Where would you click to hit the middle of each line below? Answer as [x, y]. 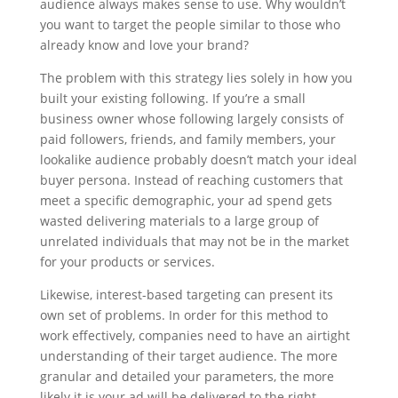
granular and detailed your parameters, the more [187, 377]
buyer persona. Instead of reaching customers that [191, 180]
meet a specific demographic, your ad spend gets [186, 201]
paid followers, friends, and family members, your [187, 139]
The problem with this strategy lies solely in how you [196, 78]
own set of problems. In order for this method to [183, 315]
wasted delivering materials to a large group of [179, 221]
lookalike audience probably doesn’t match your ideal [198, 160]
